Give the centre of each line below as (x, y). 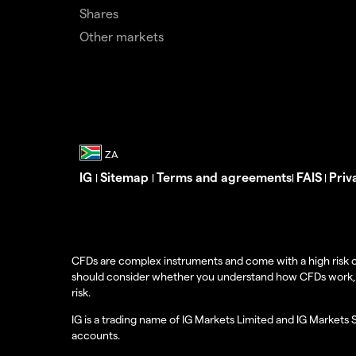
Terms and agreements (224, 176)
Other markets (122, 36)
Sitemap (126, 176)
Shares (99, 13)
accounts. (96, 335)
